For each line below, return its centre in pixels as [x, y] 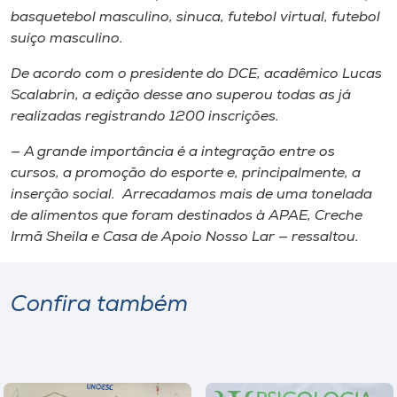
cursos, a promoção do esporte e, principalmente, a [186, 173]
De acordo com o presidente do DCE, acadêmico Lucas [196, 74]
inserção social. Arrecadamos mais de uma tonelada [191, 195]
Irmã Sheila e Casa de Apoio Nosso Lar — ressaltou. [185, 237]
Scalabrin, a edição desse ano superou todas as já [181, 95]
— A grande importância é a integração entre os [173, 152]
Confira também [99, 305]
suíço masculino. [67, 39]
